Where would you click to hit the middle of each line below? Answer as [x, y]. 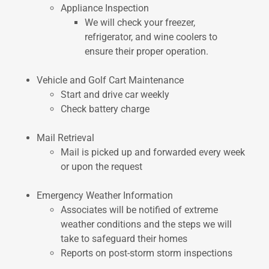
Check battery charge [105, 109]
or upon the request [101, 167]
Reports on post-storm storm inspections [146, 253]
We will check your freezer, [140, 23]
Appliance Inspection [104, 8]
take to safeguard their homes [124, 239]
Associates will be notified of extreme [139, 210]
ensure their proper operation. [146, 51]
